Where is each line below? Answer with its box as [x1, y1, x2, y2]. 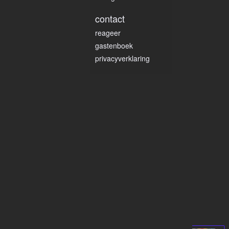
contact [95, 12, 125, 25]
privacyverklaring [95, 53, 150, 63]
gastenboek [95, 40, 133, 51]
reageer [95, 28, 121, 38]
